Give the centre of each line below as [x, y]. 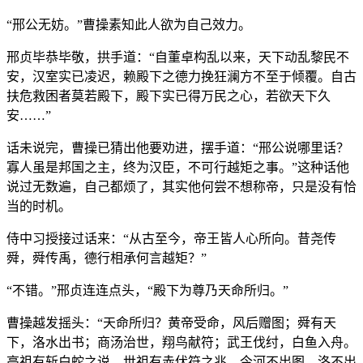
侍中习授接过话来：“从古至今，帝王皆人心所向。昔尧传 [171, 238]
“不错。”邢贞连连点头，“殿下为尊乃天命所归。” [147, 290]
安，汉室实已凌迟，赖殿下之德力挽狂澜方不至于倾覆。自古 [181, 76]
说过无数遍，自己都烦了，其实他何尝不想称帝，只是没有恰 [181, 186]
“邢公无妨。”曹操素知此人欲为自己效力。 [129, 24]
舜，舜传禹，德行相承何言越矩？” [107, 258]
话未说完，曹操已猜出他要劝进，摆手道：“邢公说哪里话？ [178, 147]
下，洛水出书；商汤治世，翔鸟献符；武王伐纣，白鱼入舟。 [181, 342]
